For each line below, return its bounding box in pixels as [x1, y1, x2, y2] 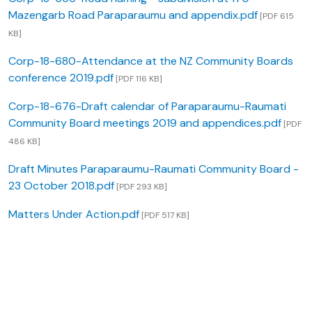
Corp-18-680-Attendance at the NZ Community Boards [8, 54, 293, 69]
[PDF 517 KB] [139, 210, 189, 221]
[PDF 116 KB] [114, 73, 162, 85]
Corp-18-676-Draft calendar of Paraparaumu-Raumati [8, 99, 286, 114]
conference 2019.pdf [8, 70, 114, 86]
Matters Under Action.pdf [8, 207, 139, 222]
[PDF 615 [258, 10, 294, 22]
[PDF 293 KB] [114, 181, 167, 193]
